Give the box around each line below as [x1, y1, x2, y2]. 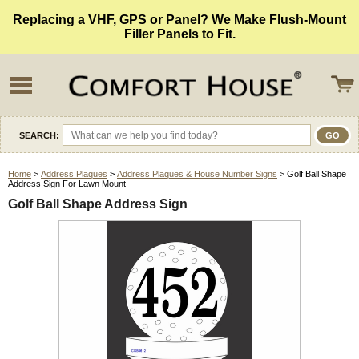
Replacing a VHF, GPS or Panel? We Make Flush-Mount [13, 13, 346, 26]
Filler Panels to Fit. [123, 27, 236, 41]
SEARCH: [19, 130, 59, 140]
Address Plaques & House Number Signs [117, 169, 277, 179]
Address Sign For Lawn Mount [8, 179, 126, 189]
